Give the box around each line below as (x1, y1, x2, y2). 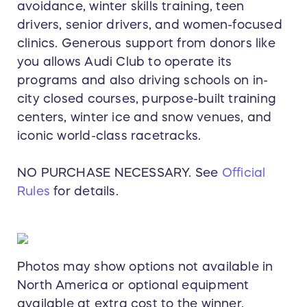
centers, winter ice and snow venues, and (17, 111, 272, 124)
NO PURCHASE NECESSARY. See (17, 167, 222, 180)
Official (221, 167, 266, 180)
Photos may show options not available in (17, 260, 273, 273)
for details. (50, 185, 123, 198)
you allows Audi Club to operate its (17, 56, 232, 69)
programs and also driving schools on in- (17, 74, 269, 87)
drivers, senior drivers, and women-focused (17, 19, 282, 32)
